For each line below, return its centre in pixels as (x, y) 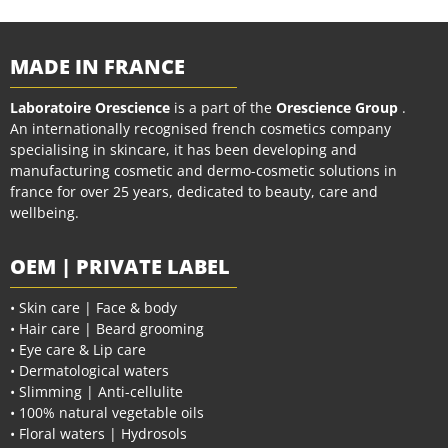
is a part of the (221, 107)
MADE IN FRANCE (97, 66)
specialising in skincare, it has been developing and (183, 149)
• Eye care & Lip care (78, 349)
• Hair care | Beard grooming (107, 328)
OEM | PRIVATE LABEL (120, 266)
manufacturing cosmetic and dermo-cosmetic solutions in (203, 170)
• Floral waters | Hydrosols (98, 433)
